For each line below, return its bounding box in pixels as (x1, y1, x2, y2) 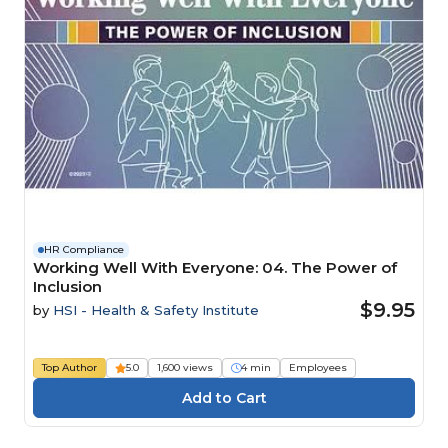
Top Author (42, 360, 97, 374)
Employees (289, 360, 347, 374)
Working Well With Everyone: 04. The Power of (33, 257, 397, 277)
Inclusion (33, 276, 102, 296)
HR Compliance (44, 242, 124, 256)
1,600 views (157, 360, 213, 374)
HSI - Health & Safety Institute (53, 301, 259, 318)
